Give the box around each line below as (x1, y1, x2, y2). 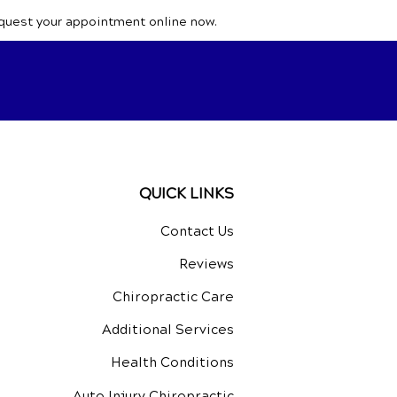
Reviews (179, 256, 234, 272)
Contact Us (160, 223, 234, 239)
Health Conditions (111, 354, 234, 370)
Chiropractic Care (113, 289, 234, 305)
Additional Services (102, 322, 234, 338)
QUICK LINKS (139, 184, 234, 203)
